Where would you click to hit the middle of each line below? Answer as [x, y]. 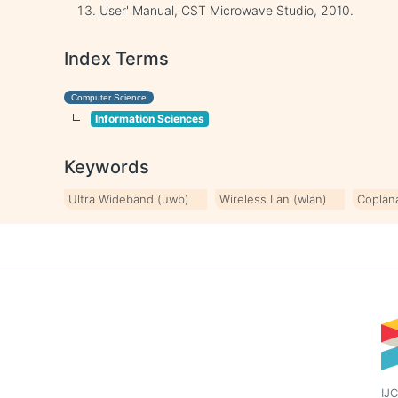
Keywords [107, 167]
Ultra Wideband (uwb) [129, 199]
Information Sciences [150, 119]
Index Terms [117, 59]
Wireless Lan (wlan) [274, 199]
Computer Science [109, 98]
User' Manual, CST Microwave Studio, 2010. [227, 11]
